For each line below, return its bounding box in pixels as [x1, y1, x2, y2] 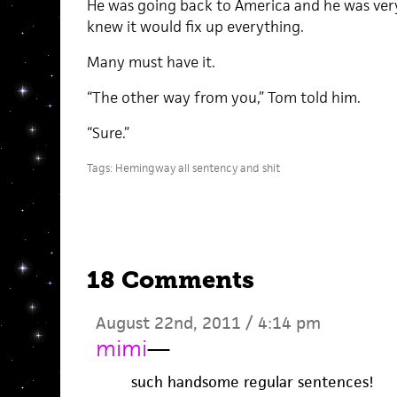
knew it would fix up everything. [86, 16, 304, 36]
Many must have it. [86, 51, 215, 72]
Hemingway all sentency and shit [114, 160, 280, 175]
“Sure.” [86, 122, 129, 143]
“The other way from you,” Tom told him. [86, 87, 361, 107]
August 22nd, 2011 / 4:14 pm [95, 311, 321, 334]
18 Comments [86, 265, 254, 294]
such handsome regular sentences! [130, 371, 374, 392]
